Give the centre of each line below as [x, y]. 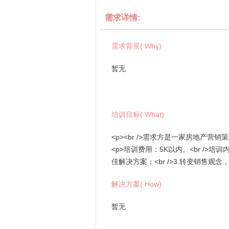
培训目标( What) [138, 114]
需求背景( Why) [136, 46]
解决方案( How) [136, 184]
